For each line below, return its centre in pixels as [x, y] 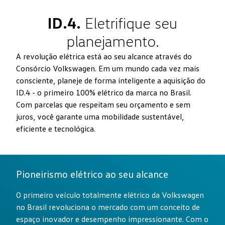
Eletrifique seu [129, 23]
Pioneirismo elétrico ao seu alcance [92, 174]
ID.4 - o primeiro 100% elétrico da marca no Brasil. [104, 93]
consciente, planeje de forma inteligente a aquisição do [111, 81]
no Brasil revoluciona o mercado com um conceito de [108, 207]
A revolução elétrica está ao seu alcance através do [104, 57]
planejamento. [113, 41]
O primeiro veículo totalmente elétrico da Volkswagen [110, 195]
